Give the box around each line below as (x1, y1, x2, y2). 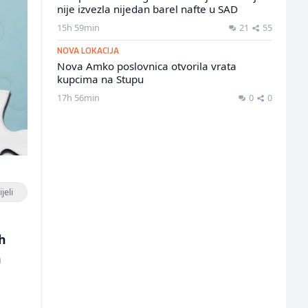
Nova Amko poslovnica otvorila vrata (56, 59, 236, 73)
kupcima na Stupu (56, 72, 144, 86)
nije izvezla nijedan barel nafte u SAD (56, 2, 238, 16)
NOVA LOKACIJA (56, 47, 119, 55)
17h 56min (56, 91, 100, 104)
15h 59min (56, 21, 100, 34)
